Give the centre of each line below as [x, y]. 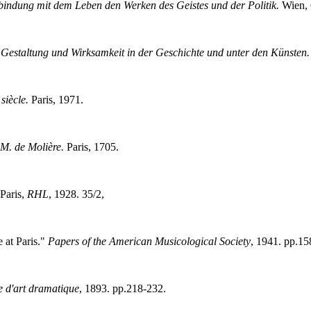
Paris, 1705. [91, 146]
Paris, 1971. [56, 99]
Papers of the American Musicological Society [149, 241]
